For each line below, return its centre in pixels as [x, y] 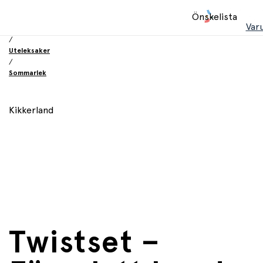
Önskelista [214, 17]
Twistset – [84, 243]
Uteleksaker [29, 50]
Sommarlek [28, 73]
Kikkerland [31, 110]
